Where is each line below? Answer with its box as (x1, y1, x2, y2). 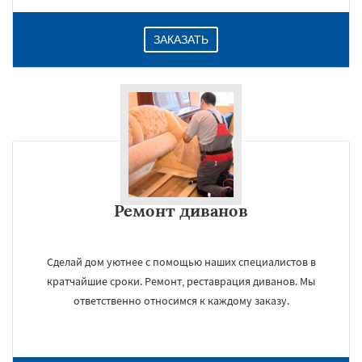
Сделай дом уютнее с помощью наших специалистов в (46, 255, 316, 269)
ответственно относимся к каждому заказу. (73, 293, 289, 308)
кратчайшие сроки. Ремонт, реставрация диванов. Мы (47, 274, 315, 288)
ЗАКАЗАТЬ (154, 33, 208, 46)
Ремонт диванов (114, 200, 248, 221)
